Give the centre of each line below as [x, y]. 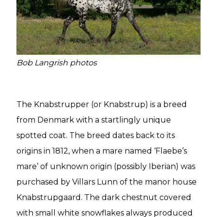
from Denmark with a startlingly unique [94, 120]
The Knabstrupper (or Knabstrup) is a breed [102, 105]
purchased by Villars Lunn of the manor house [107, 182]
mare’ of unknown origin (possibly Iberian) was [106, 167]
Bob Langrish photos [57, 62]
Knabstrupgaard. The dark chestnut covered [104, 198]
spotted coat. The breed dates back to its [96, 136]
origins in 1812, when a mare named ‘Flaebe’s [102, 151]
